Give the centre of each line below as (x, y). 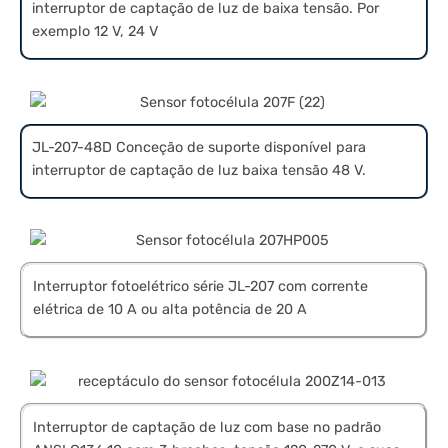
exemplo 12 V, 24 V (95, 31)
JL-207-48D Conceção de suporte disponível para (199, 147)
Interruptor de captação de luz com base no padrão (207, 428)
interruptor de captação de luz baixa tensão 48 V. (199, 170)
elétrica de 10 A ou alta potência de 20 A (170, 310)
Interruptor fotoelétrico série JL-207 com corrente (200, 287)
